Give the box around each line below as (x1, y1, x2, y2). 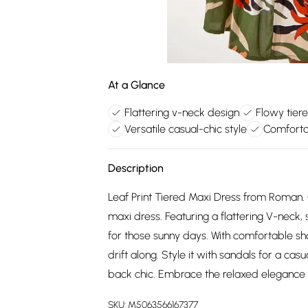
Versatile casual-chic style (124, 122, 247, 135)
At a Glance (108, 78, 165, 91)
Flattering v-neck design (124, 106, 239, 119)
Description (108, 162, 164, 175)
